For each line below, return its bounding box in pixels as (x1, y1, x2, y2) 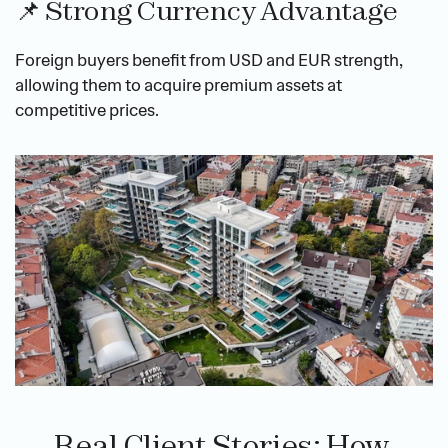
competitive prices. (15, 99, 159, 122)
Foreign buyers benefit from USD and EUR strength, (15, 49, 403, 72)
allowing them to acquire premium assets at (15, 74, 342, 97)
